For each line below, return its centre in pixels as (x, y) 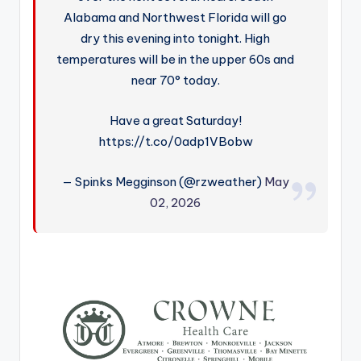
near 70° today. (175, 80)
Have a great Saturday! (175, 121)
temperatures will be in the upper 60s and (176, 59)
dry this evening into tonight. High (176, 38)
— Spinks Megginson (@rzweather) (163, 182)
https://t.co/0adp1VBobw (175, 142)
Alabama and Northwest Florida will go (176, 17)
